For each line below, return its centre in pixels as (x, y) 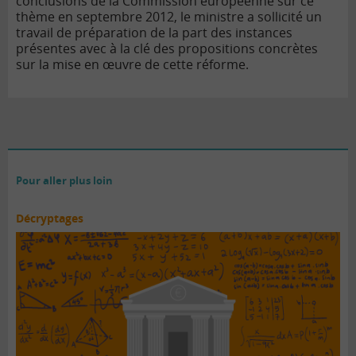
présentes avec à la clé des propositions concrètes (167, 49)
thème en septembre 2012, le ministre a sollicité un (169, 17)
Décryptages (50, 219)
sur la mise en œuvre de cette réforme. (132, 65)
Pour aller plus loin (64, 181)
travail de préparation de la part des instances (154, 33)
